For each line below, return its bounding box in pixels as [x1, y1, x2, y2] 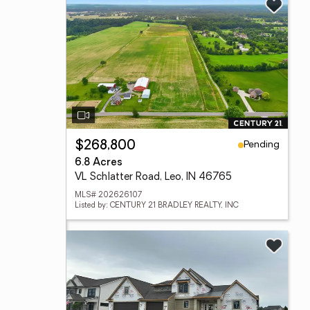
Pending [244, 139, 280, 150]
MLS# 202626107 [75, 192, 142, 199]
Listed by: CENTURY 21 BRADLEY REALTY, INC [75, 202, 239, 210]
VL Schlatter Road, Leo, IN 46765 [75, 172, 232, 183]
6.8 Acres [75, 158, 122, 168]
